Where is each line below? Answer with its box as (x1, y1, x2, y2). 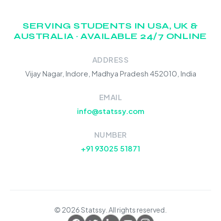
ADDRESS (92, 54, 129, 64)
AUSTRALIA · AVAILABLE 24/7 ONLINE (14, 30, 207, 41)
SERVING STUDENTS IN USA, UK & (23, 20, 198, 31)
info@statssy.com (76, 106, 145, 115)
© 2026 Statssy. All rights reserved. (54, 205, 167, 214)
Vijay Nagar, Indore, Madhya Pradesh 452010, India (25, 68, 196, 78)
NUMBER (94, 129, 127, 139)
